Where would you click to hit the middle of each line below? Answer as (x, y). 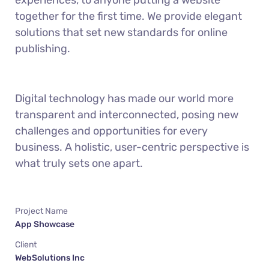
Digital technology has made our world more (124, 99)
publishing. (43, 49)
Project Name (41, 211)
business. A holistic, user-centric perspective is (132, 147)
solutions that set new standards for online (121, 33)
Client (26, 245)
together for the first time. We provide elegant (128, 17)
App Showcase (45, 225)
